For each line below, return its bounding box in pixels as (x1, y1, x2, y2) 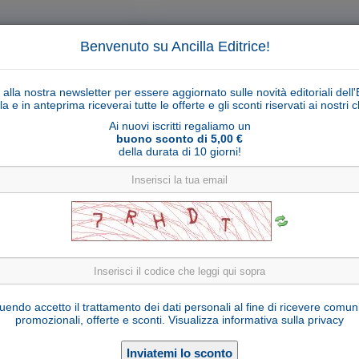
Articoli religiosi (149, 232, 228, 245)
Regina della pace (111, 291, 248, 309)
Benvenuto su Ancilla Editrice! (79, 38, 270, 54)
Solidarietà (172, 256, 226, 269)
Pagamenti (16, 256, 71, 269)
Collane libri (54, 232, 117, 245)
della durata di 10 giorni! (118, 145, 241, 158)
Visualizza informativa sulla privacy (168, 313, 344, 326)
